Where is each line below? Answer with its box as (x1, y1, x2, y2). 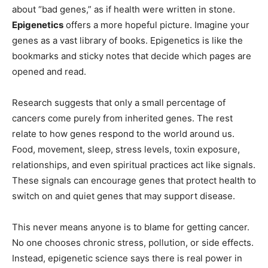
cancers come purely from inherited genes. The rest (12, 112, 233, 124)
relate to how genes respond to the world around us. (12, 128, 234, 140)
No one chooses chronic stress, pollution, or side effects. (12, 237, 254, 249)
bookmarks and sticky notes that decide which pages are (12, 50, 251, 62)
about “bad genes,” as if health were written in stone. (12, 4, 235, 16)
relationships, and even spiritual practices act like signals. (12, 159, 255, 171)
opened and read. (12, 66, 86, 78)
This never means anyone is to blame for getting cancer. (12, 221, 249, 233)
